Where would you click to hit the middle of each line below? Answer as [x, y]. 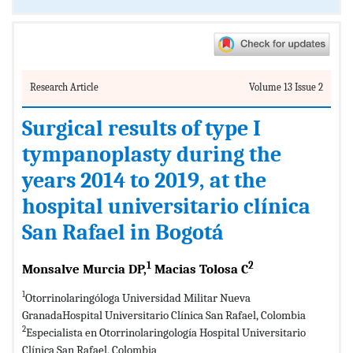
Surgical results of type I [141, 128]
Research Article [64, 87]
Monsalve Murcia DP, [84, 269]
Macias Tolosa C [200, 269]
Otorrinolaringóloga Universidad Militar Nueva [138, 297]
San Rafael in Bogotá [123, 232]
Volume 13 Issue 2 [286, 87]
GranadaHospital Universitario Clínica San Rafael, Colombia [164, 315]
